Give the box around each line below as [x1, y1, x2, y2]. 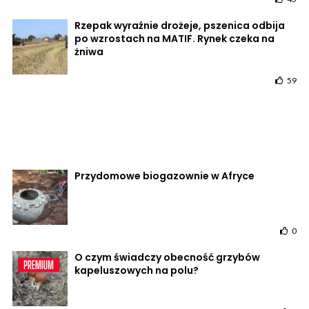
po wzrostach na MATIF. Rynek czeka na [74, 32, 275, 46]
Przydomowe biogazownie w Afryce [74, 169, 255, 183]
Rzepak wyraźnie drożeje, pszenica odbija [74, 19, 285, 33]
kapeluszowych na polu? [74, 263, 199, 278]
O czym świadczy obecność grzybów [74, 250, 260, 265]
